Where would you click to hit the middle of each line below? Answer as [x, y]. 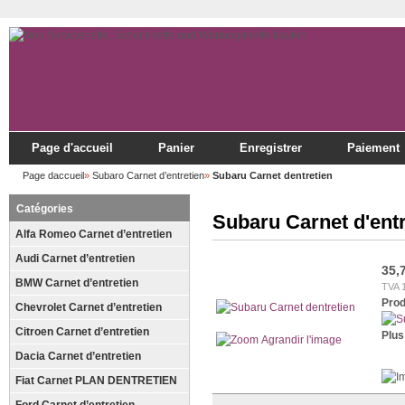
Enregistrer [271, 148]
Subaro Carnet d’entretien [148, 175]
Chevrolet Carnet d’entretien [89, 307]
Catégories [45, 209]
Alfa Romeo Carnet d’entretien [94, 234]
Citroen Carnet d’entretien [82, 332]
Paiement [373, 148]
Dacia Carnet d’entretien [78, 356]
